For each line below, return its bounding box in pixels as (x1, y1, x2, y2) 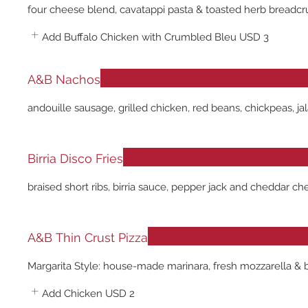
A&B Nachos (27, 72, 100, 87)
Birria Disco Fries (27, 151, 123, 166)
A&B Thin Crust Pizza (27, 230, 148, 245)
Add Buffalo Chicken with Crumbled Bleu (42, 31, 236, 43)
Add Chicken (42, 287, 102, 300)
